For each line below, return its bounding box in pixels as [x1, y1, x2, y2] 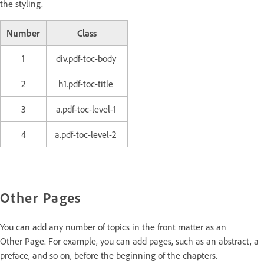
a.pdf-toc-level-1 [55, 103, 118, 115]
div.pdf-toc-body [55, 52, 118, 65]
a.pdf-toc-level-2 [55, 128, 119, 141]
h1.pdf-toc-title [58, 78, 115, 90]
